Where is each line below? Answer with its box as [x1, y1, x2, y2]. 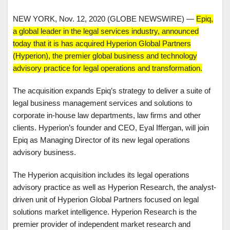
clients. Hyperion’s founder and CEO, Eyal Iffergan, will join [13, 123, 209, 132]
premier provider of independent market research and [13, 219, 190, 228]
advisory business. [13, 147, 76, 157]
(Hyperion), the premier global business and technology [13, 51, 197, 60]
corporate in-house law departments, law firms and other [13, 110, 201, 120]
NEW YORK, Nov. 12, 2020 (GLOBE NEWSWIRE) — [13, 14, 196, 23]
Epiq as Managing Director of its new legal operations [13, 135, 190, 144]
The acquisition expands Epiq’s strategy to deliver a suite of [13, 86, 210, 95]
